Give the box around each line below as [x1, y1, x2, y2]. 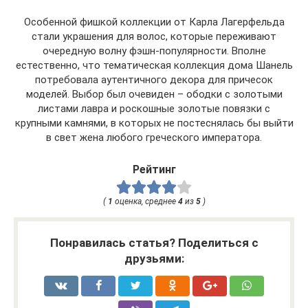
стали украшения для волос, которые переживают [32, 30, 276, 43]
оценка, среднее [112, 197, 178, 207]
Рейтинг [132, 162, 176, 176]
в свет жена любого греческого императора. [46, 131, 262, 144]
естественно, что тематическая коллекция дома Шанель [15, 58, 293, 71]
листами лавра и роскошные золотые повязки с [38, 102, 270, 115]
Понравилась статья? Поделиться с [49, 236, 258, 250]
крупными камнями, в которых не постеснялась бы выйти [14, 116, 294, 129]
